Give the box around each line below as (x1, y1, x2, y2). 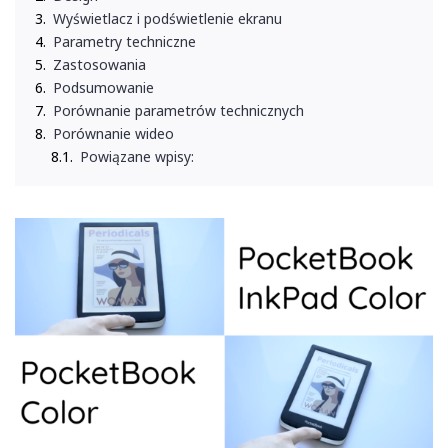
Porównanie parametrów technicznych (53, 101, 304, 120)
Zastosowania (53, 55, 146, 74)
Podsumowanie (53, 78, 154, 97)
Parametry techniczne (53, 32, 196, 51)
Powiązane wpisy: (80, 147, 194, 166)
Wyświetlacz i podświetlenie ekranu (53, 9, 282, 28)
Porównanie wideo (53, 124, 174, 143)
